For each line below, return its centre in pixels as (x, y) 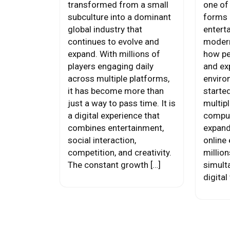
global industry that (105, 29)
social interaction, (102, 140)
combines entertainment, (116, 128)
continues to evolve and (113, 42)
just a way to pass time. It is (122, 103)
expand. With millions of (114, 54)
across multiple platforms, (119, 79)
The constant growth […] (114, 165)
